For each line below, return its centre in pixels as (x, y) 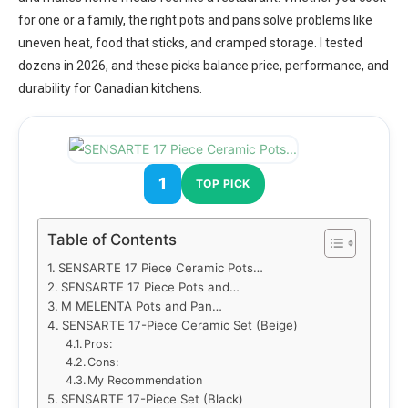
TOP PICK (223, 184)
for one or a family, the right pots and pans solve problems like (195, 20)
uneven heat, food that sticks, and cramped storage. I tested (190, 43)
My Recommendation (145, 380)
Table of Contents (112, 240)
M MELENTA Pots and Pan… (141, 306)
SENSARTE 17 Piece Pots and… (150, 287)
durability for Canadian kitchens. (110, 88)
